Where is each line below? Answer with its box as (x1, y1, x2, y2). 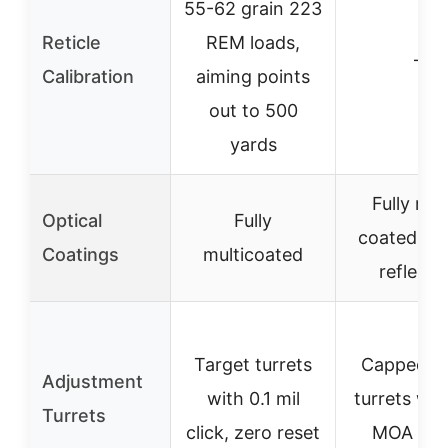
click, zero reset (186, 422, 320, 443)
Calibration (42, 66, 134, 87)
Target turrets (194, 354, 312, 375)
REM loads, (206, 32, 300, 53)
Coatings (42, 244, 119, 265)
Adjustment (42, 371, 143, 392)
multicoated (203, 244, 303, 265)
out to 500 (208, 100, 298, 121)
